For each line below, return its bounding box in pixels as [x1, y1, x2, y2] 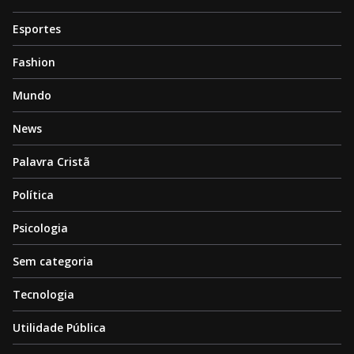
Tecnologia [13, 287, 74, 303]
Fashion [13, 55, 55, 70]
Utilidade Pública [13, 320, 106, 336]
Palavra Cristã [13, 154, 90, 170]
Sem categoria [13, 254, 93, 269]
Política [13, 187, 54, 203]
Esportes [13, 21, 61, 37]
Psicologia [13, 220, 68, 236]
